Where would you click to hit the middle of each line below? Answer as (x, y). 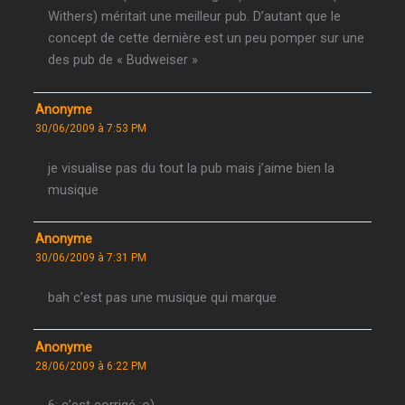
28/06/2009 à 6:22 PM (91, 366)
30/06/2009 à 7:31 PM (91, 258)
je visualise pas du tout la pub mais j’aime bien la (192, 168)
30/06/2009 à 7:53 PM (91, 128)
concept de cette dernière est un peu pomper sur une (207, 38)
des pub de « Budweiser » (123, 60)
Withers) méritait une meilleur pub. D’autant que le (195, 17)
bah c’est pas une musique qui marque (163, 297)
